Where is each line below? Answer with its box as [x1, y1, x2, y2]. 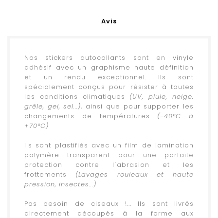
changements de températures [24, 111, 158, 121]
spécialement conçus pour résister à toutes [24, 82, 194, 92]
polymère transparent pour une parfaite [24, 150, 194, 160]
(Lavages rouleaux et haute [75, 170, 194, 180]
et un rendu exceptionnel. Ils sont [24, 73, 194, 82]
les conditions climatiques [24, 92, 125, 102]
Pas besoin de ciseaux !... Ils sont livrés [24, 199, 194, 209]
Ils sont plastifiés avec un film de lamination [24, 141, 194, 150]
